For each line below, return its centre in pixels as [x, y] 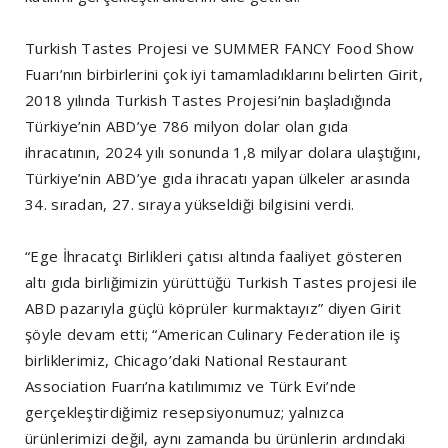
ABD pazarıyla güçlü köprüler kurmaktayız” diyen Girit [213, 308]
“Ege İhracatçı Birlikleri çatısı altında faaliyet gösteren [214, 256]
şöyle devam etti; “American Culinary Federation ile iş [213, 334]
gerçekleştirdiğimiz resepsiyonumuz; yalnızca [185, 412]
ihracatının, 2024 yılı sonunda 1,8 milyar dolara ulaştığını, [223, 152]
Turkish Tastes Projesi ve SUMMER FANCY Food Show [220, 48]
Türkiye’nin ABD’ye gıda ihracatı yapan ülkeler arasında [218, 178]
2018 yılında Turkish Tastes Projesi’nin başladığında [208, 100]
